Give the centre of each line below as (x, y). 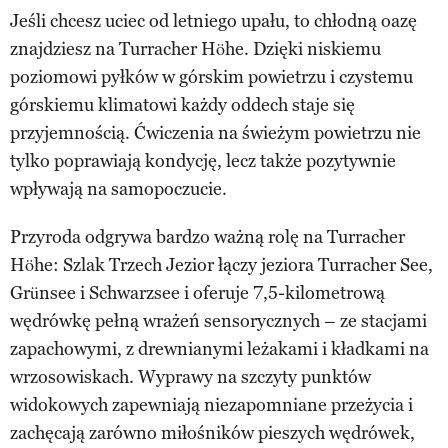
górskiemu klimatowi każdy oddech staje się (182, 104)
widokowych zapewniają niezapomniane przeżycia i (211, 404)
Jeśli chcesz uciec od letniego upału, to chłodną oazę (213, 20)
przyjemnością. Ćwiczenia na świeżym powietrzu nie (215, 132)
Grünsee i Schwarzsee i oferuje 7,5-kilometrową (197, 292)
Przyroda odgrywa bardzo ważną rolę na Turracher (207, 236)
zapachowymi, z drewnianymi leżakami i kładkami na (219, 348)
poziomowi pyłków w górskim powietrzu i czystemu (211, 76)
